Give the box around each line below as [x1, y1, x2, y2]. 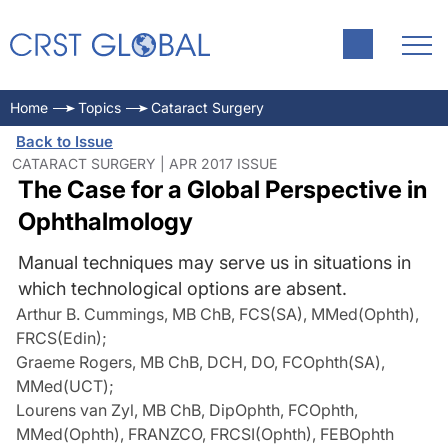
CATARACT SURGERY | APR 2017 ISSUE [12, 155, 277, 172]
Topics [78, 99, 121, 116]
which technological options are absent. [17, 278, 347, 299]
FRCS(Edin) [16, 328, 102, 348]
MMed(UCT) [16, 376, 109, 396]
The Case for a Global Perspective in [17, 175, 427, 204]
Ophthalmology [17, 207, 193, 236]
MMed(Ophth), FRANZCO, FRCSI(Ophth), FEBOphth [16, 424, 394, 444]
